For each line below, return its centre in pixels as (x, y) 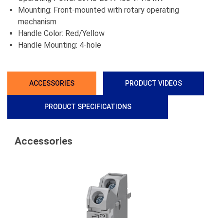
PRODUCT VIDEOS (154, 83)
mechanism (37, 22)
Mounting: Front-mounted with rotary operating (99, 10)
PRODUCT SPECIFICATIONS (88, 107)
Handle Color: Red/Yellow (61, 34)
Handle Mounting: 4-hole (60, 45)
